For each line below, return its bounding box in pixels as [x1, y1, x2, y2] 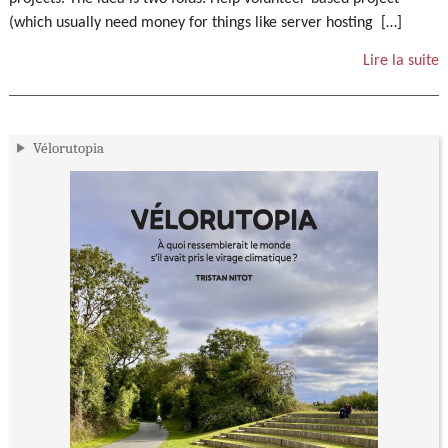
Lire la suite [363, 52, 440, 69]
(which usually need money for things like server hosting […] [8, 14, 402, 31]
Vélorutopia [32, 139, 104, 158]
